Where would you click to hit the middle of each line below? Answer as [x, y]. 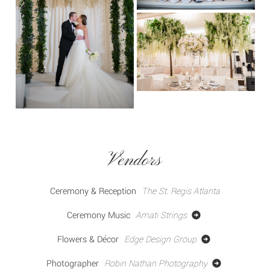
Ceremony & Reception [93, 191]
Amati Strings [163, 215]
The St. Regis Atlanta [181, 191]
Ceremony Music [99, 215]
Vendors [135, 160]
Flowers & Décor [88, 239]
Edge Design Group [162, 239]
